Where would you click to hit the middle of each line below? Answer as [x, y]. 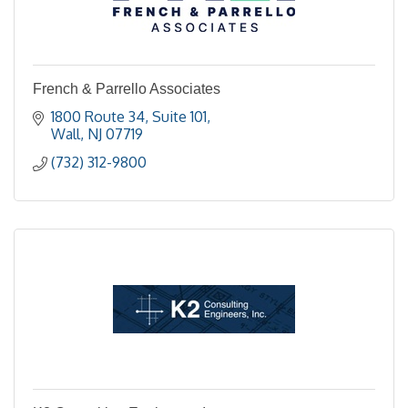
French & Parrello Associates [127, 89]
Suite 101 [179, 117]
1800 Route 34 [98, 117]
